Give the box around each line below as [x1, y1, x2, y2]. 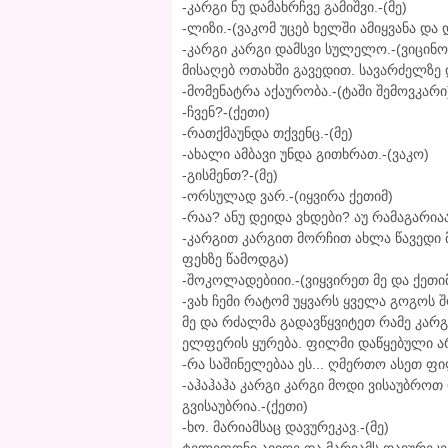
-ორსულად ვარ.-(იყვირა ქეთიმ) [182, 188, 393, 205]
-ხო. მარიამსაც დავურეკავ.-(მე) [182, 419, 389, 436]
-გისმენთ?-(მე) [182, 167, 278, 184]
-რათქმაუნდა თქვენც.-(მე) [182, 125, 353, 142]
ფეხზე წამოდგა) [182, 251, 289, 268]
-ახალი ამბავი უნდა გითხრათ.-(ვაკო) [182, 146, 429, 163]
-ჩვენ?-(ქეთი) [182, 104, 270, 121]
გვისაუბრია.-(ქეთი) [182, 398, 308, 415]
